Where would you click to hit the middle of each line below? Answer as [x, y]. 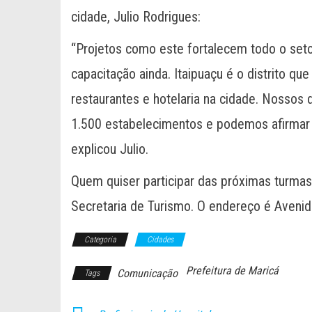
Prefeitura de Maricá [232, 270]
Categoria [100, 239]
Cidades [160, 239]
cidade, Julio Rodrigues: [136, 16]
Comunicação [147, 273]
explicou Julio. [110, 149]
